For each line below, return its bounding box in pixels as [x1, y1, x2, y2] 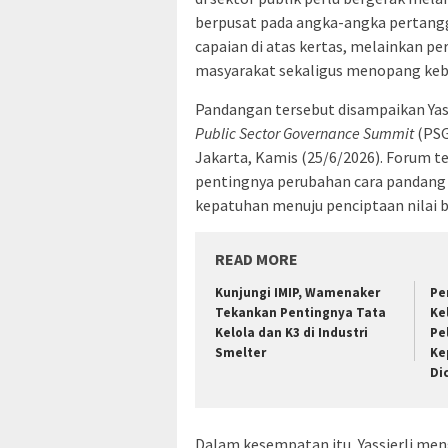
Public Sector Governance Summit [195, 123, 414, 144]
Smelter [215, 344, 266, 362]
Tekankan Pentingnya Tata [215, 304, 386, 322]
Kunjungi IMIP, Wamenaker [215, 284, 380, 302]
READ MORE [215, 249, 298, 270]
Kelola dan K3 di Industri [215, 324, 368, 342]
